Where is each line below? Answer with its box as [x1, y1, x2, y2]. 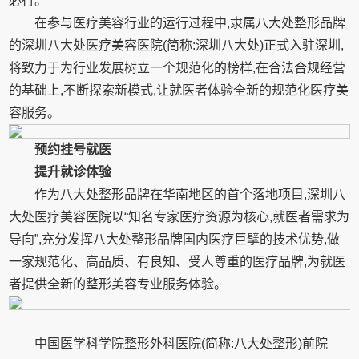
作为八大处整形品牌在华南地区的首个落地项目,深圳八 [34, 188, 346, 201]
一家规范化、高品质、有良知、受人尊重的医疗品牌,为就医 [9, 255, 346, 268]
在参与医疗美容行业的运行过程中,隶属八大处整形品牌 [34, 16, 346, 30]
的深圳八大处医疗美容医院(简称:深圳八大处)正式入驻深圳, [9, 38, 345, 52]
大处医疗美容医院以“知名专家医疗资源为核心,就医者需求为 [9, 210, 350, 224]
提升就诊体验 [34, 165, 112, 179]
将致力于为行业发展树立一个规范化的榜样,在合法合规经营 [9, 61, 346, 75]
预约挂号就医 [34, 143, 112, 156]
